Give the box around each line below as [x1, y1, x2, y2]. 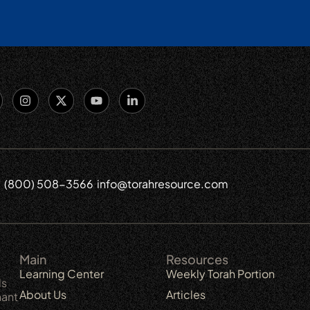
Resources [166, 251, 229, 268]
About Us [19, 287, 67, 302]
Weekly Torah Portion [166, 266, 275, 282]
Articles [166, 287, 206, 302]
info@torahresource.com [96, 176, 228, 192]
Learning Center [19, 266, 104, 282]
